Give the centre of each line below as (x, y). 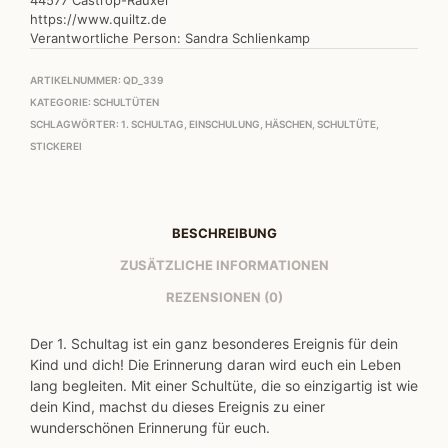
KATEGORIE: (61, 102)
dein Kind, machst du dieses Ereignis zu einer (177, 407)
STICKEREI (56, 146)
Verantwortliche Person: (107, 38)
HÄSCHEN (288, 124)
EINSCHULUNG (224, 124)
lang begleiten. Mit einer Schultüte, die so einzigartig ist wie (224, 386)
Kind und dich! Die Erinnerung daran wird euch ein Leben (215, 365)
